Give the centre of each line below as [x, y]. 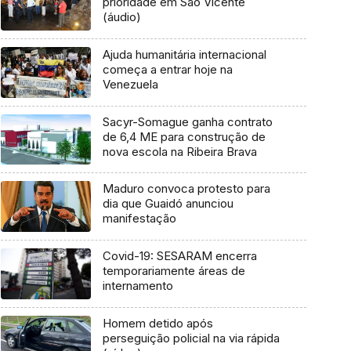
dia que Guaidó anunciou [168, 204]
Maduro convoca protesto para [186, 189]
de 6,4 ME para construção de [184, 136]
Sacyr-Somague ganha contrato [187, 121]
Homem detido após [157, 323]
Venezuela [130, 85]
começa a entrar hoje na [167, 70]
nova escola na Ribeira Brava [179, 151]
